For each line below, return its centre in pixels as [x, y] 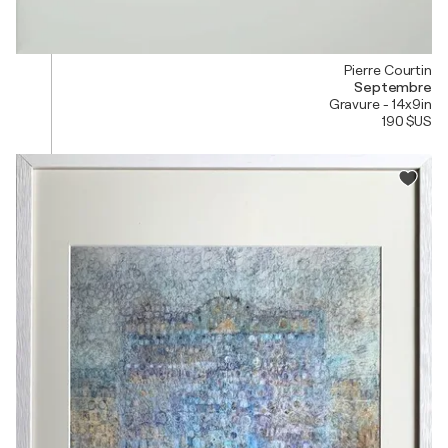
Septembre [392, 86]
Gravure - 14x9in [380, 103]
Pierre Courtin [388, 69]
